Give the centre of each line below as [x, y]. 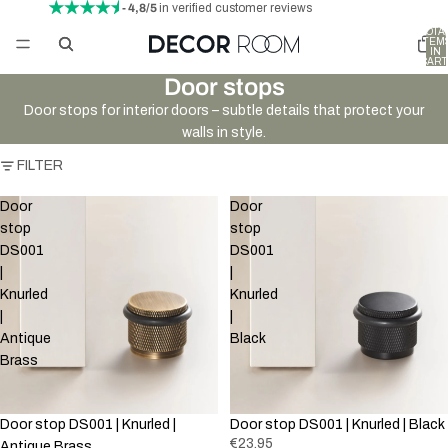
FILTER [40, 165]
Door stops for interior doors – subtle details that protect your [224, 110]
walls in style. [224, 132]
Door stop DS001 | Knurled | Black [337, 424]
